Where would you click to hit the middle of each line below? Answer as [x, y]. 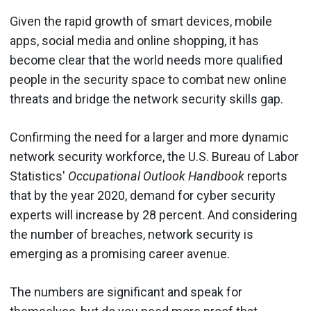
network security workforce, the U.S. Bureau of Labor [154, 156]
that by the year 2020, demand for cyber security [143, 195]
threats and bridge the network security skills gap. [146, 99]
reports [266, 176]
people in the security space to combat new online [148, 79]
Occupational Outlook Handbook [156, 176]
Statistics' [39, 176]
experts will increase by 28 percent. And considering [153, 215]
